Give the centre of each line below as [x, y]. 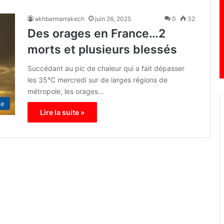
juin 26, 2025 [113, 19]
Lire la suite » [62, 112]
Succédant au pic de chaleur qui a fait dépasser [106, 68]
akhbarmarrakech [60, 19]
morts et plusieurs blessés [102, 50]
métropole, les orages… [66, 91]
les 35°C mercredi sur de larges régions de [97, 80]
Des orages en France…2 [96, 34]
